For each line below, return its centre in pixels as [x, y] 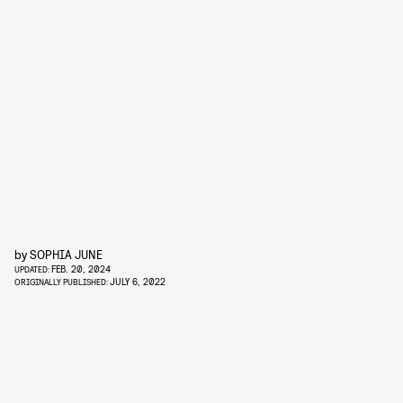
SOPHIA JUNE [66, 254]
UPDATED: [33, 269]
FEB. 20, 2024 [81, 269]
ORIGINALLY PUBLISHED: [62, 282]
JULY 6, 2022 [138, 281]
